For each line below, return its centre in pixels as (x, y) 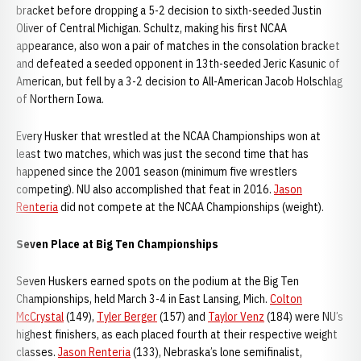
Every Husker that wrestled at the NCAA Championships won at (168, 136)
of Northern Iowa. (60, 99)
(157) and (183, 317)
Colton (286, 299)
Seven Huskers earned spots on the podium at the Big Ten (158, 281)
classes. (37, 352)
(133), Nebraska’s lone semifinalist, (216, 352)
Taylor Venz (236, 317)
